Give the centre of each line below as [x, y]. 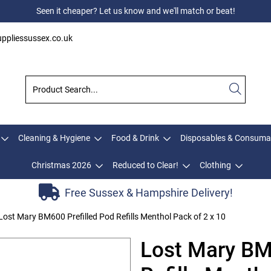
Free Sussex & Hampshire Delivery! [149, 192]
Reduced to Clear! [145, 165]
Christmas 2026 [61, 165]
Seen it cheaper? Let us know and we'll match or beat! [135, 11]
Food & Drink [135, 138]
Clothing [215, 165]
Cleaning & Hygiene [54, 138]
